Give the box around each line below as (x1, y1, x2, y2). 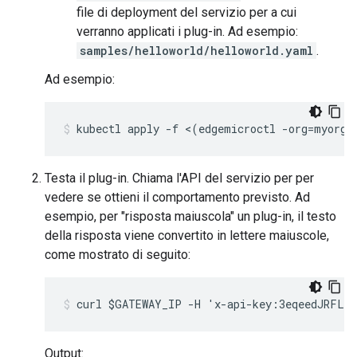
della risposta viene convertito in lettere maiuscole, (45, 228, 329, 243)
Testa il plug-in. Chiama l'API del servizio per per (45, 171, 314, 186)
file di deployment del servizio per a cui (76, 5, 296, 20)
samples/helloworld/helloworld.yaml (80, 43, 313, 58)
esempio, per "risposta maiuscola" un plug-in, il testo (45, 209, 336, 224)
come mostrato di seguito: (45, 247, 190, 262)
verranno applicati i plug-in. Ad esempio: (76, 24, 298, 39)
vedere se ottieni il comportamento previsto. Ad (45, 190, 310, 205)
